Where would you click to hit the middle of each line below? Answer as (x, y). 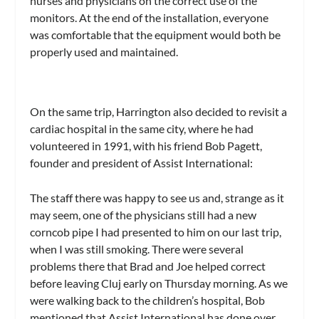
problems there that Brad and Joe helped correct (148, 266)
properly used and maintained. (104, 52)
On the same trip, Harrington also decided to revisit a (159, 111)
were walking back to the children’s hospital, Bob (148, 300)
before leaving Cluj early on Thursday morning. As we (159, 283)
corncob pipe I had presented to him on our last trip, (156, 232)
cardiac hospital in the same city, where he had (142, 128)
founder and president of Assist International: (142, 162)
